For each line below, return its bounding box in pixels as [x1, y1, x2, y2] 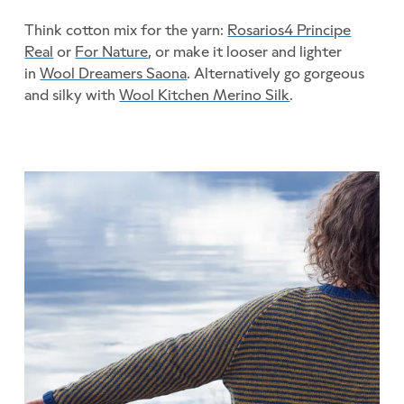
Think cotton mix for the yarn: [24, 20, 228, 39]
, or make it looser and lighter [148, 41, 343, 60]
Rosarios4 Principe [227, 20, 352, 39]
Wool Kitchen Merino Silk [119, 85, 290, 104]
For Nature [75, 41, 149, 60]
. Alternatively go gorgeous [187, 63, 365, 82]
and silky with [24, 85, 120, 104]
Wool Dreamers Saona [40, 63, 188, 82]
